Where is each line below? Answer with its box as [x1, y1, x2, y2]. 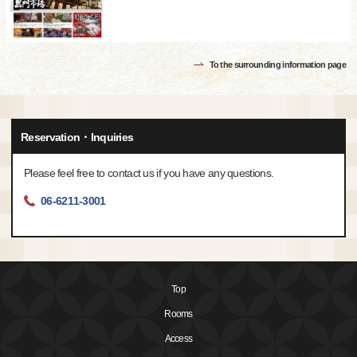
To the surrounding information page [209, 59, 346, 69]
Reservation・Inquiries [21, 130, 134, 143]
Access [164, 332, 193, 344]
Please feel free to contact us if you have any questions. [24, 166, 274, 179]
